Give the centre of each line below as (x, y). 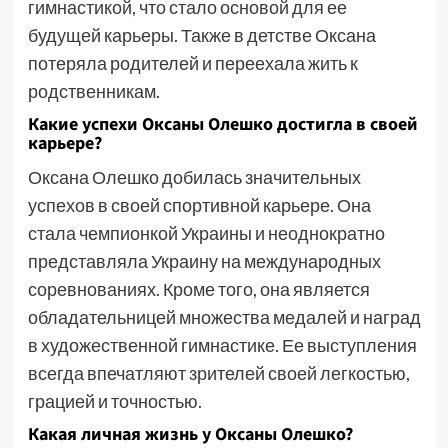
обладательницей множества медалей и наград (224, 317)
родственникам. (93, 91)
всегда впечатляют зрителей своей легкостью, (218, 373)
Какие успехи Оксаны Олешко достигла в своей (222, 124)
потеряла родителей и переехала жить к (192, 63)
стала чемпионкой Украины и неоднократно (206, 233)
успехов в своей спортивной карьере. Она (199, 205)
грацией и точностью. (114, 401)
